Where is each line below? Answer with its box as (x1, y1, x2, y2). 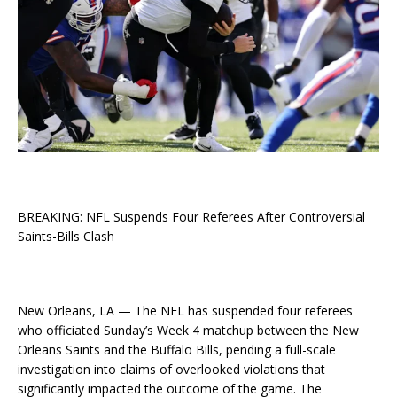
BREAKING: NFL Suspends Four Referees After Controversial (18, 208, 365, 226)
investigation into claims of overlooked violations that (18, 361, 325, 378)
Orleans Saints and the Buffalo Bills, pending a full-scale (18, 341, 336, 359)
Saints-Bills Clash (18, 228, 114, 245)
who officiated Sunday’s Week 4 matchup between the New (18, 322, 359, 339)
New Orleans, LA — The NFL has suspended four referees (18, 302, 353, 320)
